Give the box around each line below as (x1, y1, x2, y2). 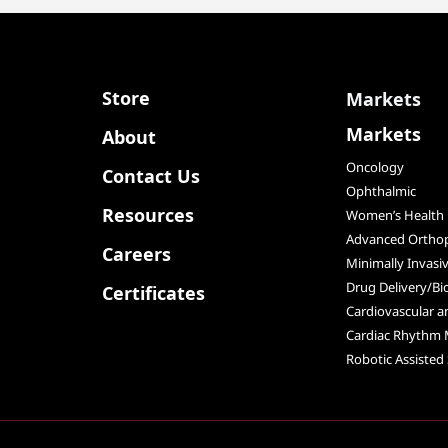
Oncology (346, 158, 404, 177)
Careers (102, 242, 171, 267)
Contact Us (102, 164, 200, 189)
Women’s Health (346, 206, 444, 225)
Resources (102, 203, 194, 228)
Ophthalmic (346, 182, 416, 201)
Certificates (102, 281, 205, 306)
